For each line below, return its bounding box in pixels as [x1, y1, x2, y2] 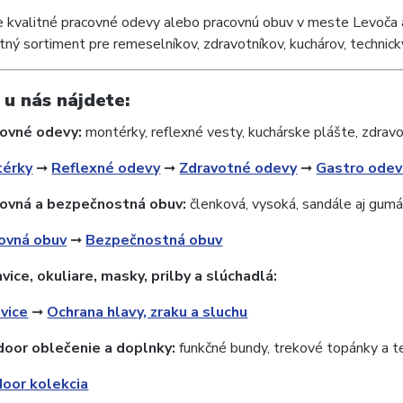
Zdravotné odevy [179, 158, 298, 178]
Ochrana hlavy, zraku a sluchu [47, 302, 248, 322]
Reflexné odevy [51, 158, 161, 178]
